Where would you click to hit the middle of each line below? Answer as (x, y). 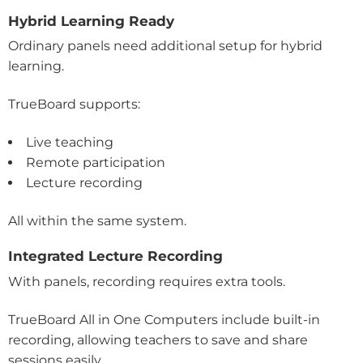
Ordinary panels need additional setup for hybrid (165, 46)
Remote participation (96, 163)
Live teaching (70, 143)
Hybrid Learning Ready (91, 21)
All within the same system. (97, 221)
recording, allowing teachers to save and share (158, 340)
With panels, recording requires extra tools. (148, 281)
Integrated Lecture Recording (115, 256)
